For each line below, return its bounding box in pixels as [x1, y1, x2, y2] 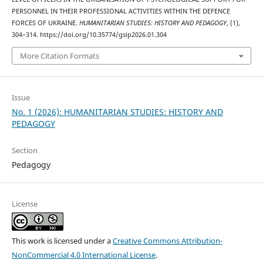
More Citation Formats [19, 50, 99, 61]
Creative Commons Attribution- [112, 235, 222, 246]
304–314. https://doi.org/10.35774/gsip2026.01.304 [11, 31, 167, 39]
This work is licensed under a [11, 235, 113, 246]
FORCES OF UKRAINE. [11, 19, 79, 28]
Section [11, 144, 38, 156]
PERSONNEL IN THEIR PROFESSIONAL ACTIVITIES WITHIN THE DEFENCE [11, 7, 230, 16]
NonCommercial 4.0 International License [11, 249, 156, 260]
